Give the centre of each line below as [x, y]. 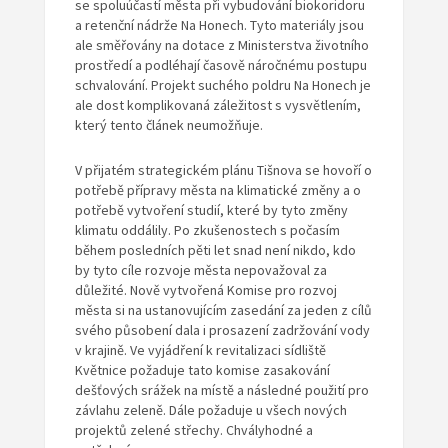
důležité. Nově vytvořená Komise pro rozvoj [205, 290]
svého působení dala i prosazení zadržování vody [222, 330]
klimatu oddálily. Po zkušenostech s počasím [207, 230]
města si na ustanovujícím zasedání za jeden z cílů [223, 310]
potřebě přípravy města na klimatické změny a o [217, 190]
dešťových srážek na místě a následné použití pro [221, 390]
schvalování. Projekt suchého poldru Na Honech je [222, 85]
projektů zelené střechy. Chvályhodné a [193, 430]
